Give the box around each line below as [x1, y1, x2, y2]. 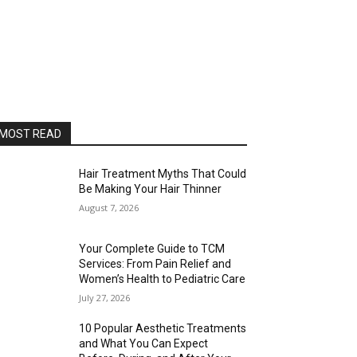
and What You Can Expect [79, 337, 209, 351]
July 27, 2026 [79, 292, 131, 304]
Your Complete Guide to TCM [79, 242, 226, 256]
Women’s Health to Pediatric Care [79, 273, 246, 286]
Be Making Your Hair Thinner [79, 182, 222, 195]
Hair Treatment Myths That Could [79, 167, 247, 180]
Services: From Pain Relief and [79, 257, 232, 271]
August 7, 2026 [79, 202, 139, 214]
